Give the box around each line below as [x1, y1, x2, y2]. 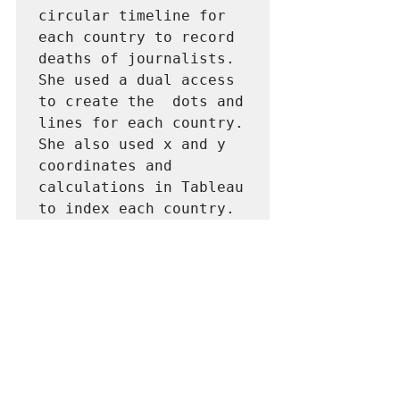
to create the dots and [38, 93, 244, 110]
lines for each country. [38, 114, 244, 131]
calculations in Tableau [38, 179, 244, 196]
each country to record [38, 29, 235, 46]
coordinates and [38, 157, 172, 174]
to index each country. [38, 200, 244, 217]
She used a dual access [38, 71, 235, 88]
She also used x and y [38, 136, 226, 153]
